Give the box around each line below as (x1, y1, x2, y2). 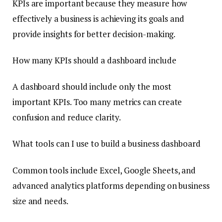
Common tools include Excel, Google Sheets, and (12, 164, 196, 176)
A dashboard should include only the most (12, 81, 171, 93)
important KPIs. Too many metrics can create (12, 96, 182, 108)
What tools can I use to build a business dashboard (12, 138, 201, 150)
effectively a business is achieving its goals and (12, 13, 184, 25)
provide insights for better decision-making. (12, 28, 176, 40)
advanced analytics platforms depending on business (12, 179, 210, 191)
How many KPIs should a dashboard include (12, 55, 176, 66)
